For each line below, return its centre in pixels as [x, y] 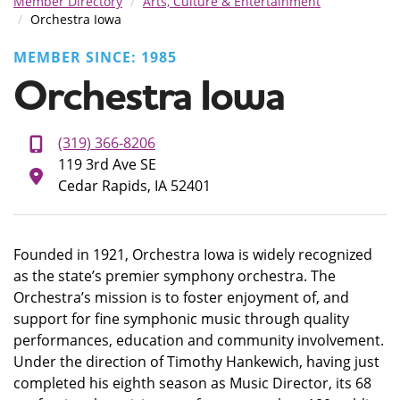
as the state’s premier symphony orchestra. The [175, 276]
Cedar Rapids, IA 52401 [134, 186]
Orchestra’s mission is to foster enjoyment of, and [181, 297]
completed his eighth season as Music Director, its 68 [192, 383]
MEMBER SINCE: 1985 [95, 57]
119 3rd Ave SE [107, 164]
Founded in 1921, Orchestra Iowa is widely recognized [193, 254]
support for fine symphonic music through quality [181, 319]
